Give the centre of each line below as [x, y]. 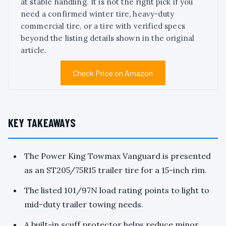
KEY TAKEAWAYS [42, 123]
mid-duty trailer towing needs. [84, 205]
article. [34, 50]
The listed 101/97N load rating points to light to [117, 190]
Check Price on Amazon [113, 73]
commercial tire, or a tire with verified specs [103, 26]
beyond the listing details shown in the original [108, 38]
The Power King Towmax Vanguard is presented [118, 156]
